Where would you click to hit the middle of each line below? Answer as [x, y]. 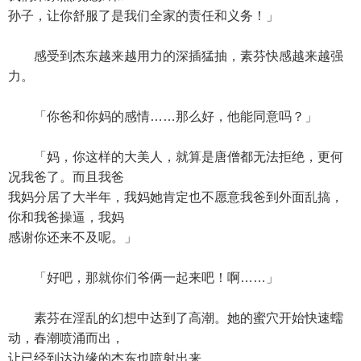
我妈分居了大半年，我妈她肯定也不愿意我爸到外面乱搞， [176, 197]
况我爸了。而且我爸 [66, 177]
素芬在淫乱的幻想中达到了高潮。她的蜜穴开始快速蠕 [176, 318]
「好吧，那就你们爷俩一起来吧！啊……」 [143, 278]
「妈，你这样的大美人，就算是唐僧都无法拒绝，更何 [176, 157]
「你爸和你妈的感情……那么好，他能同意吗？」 [163, 116]
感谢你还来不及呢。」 [73, 237]
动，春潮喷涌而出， [66, 338]
